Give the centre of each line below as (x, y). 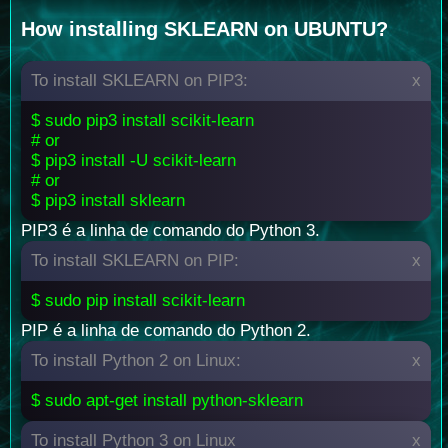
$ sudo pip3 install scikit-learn (142, 121)
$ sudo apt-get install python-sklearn (167, 401)
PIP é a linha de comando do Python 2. (166, 331)
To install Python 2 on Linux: (136, 361)
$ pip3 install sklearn (108, 201)
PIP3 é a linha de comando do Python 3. (170, 231)
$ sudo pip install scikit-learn (138, 301)
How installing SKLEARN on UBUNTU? (204, 29)
